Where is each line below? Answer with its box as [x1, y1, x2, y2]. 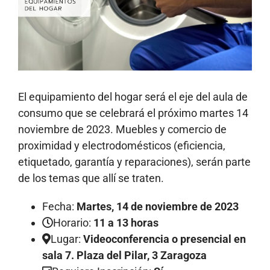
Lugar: [51, 232, 83, 245]
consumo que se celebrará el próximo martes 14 [18, 106, 248, 119]
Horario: [53, 216, 93, 229]
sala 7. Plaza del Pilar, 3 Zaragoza [42, 248, 207, 262]
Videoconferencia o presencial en [83, 232, 246, 245]
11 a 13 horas [93, 216, 159, 229]
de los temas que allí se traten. [18, 171, 164, 184]
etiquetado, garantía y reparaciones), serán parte [18, 155, 251, 168]
